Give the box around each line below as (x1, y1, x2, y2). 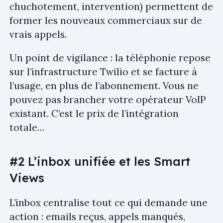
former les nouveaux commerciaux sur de (9, 14, 202, 26)
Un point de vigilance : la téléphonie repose (9, 51, 211, 64)
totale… (9, 121, 44, 133)
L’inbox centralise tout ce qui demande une (9, 196, 208, 209)
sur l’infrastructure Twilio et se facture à (9, 65, 197, 78)
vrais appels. (9, 28, 67, 40)
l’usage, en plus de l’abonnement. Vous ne (9, 79, 199, 92)
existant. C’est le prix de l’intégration (9, 107, 179, 119)
